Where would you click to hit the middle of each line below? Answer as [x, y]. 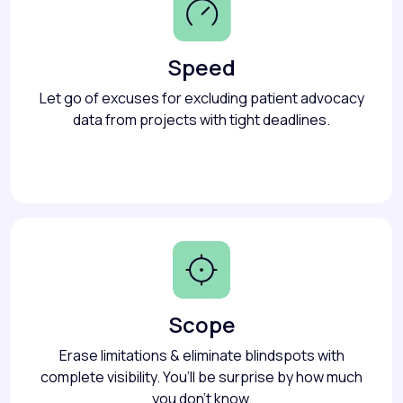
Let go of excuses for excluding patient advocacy [201, 99]
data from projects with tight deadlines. [201, 120]
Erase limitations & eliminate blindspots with [201, 356]
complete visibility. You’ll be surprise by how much [201, 377]
